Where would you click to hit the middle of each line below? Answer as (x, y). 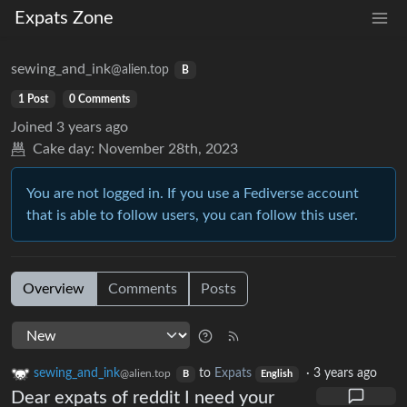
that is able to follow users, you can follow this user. (192, 215)
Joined (32, 127)
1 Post (33, 99)
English (277, 375)
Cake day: (64, 149)
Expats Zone (64, 18)
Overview (54, 289)
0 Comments (100, 99)
